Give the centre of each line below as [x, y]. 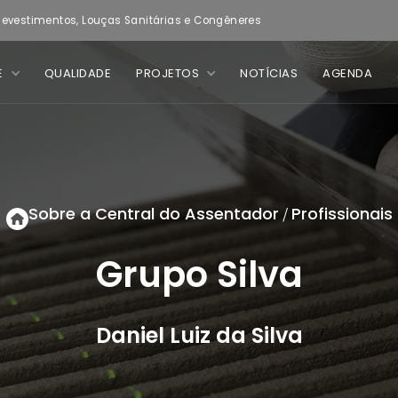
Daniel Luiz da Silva [199, 335]
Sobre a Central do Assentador [153, 214]
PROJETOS [167, 73]
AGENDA [347, 73]
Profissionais [342, 214]
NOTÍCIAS [269, 73]
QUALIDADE [77, 73]
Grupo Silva [199, 275]
